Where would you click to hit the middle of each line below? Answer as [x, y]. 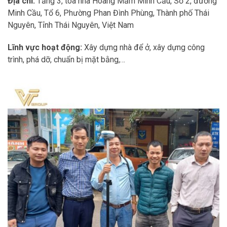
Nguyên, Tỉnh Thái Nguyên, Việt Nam [71, 25]
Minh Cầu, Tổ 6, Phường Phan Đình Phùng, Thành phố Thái [108, 13]
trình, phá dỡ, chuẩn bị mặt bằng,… [66, 60]
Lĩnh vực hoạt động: [46, 48]
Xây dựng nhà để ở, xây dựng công [144, 48]
